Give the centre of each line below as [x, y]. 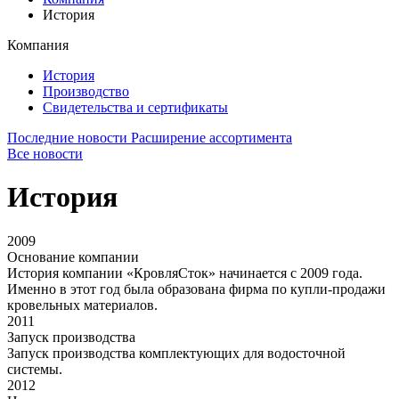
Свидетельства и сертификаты [135, 107]
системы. [35, 369]
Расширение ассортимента [212, 138]
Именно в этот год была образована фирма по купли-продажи [196, 289]
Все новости [45, 154]
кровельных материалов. [82, 305]
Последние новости [67, 138]
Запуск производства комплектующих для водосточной [176, 353]
